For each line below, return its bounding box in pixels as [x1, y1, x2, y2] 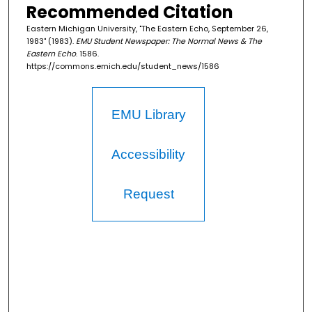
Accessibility [111, 147, 186, 162]
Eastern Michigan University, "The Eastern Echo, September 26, [26, 23, 268, 35]
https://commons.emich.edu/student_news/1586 [26, 61, 219, 72]
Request [123, 187, 174, 202]
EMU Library [111, 107, 186, 123]
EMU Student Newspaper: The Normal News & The [75, 36, 262, 47]
